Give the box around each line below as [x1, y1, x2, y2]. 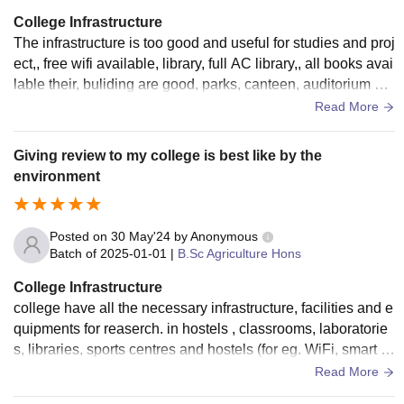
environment [14, 169, 100, 184]
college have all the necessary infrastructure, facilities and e [14, 299, 393, 316]
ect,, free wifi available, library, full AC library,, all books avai [14, 56, 393, 71]
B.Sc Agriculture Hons [178, 245, 301, 261]
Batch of [50, 245, 96, 261]
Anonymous [190, 228, 258, 243]
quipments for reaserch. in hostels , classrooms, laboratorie [14, 320, 388, 336]
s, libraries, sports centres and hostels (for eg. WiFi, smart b [14, 341, 389, 357]
